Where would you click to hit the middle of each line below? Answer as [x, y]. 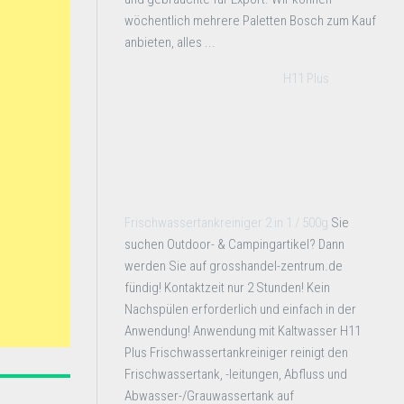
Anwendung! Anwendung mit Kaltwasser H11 [243, 331]
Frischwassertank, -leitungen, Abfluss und [236, 374]
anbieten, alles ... [170, 42]
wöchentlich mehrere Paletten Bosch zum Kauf [250, 21]
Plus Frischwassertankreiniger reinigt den [236, 353]
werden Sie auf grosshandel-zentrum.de [234, 266]
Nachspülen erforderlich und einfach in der [240, 309]
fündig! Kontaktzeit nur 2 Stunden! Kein [227, 288]
